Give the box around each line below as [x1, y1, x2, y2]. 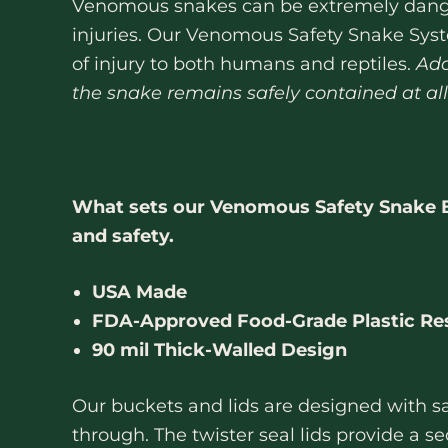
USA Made [92, 281, 187, 304]
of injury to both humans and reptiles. [72, 52, 416, 75]
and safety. [72, 225, 179, 248]
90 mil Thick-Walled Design [92, 339, 347, 362]
